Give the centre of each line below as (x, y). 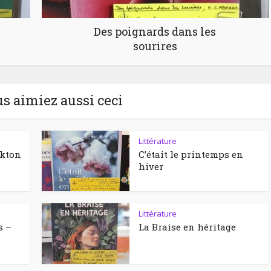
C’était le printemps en (191, 154)
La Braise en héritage (187, 227)
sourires (155, 46)
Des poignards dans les (155, 31)
